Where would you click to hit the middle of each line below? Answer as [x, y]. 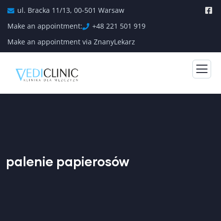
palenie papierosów [68, 161]
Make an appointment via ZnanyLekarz [71, 42]
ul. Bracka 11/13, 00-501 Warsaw [71, 10]
